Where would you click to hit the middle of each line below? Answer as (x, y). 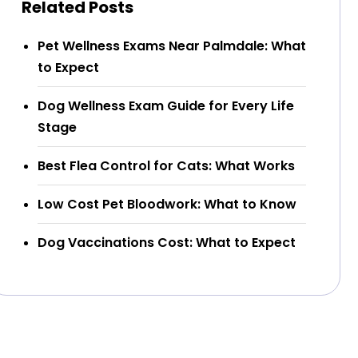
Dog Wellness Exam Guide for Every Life (166, 105)
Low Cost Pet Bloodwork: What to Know (167, 204)
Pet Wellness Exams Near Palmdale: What (172, 46)
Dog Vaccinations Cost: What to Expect (167, 242)
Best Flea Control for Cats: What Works (166, 165)
